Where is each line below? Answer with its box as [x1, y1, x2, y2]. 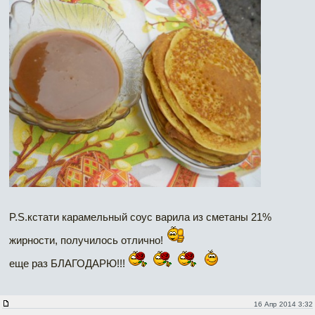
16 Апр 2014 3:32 [253, 300, 313, 308]
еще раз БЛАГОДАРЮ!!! [9, 257, 128, 269]
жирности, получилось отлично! [9, 233, 166, 246]
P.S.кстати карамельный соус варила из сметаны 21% [9, 210, 271, 223]
